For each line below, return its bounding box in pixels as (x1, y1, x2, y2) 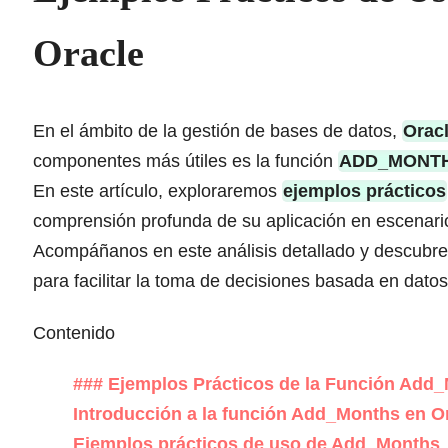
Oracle (33, 31, 144, 74)
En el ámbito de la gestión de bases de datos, (33, 121, 402, 142)
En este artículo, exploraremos (33, 181, 282, 202)
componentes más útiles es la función (33, 151, 338, 172)
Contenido (33, 322, 115, 343)
